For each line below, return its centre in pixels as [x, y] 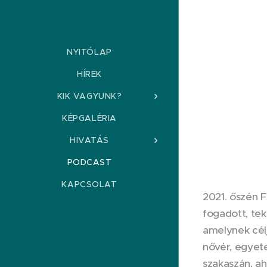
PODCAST [89, 162]
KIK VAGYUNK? [89, 96]
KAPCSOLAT [89, 184]
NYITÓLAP [89, 52]
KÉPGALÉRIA [89, 118]
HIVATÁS [89, 140]
